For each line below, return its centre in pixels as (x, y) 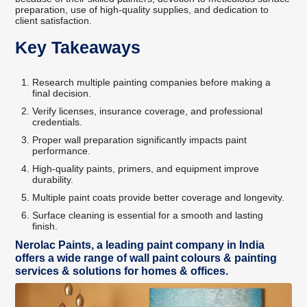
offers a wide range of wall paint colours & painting (146, 258)
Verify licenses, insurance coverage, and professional (148, 111)
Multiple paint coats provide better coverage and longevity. (159, 197)
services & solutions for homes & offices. (122, 271)
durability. (53, 179)
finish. (45, 226)
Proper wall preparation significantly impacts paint (140, 139)
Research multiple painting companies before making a (152, 82)
